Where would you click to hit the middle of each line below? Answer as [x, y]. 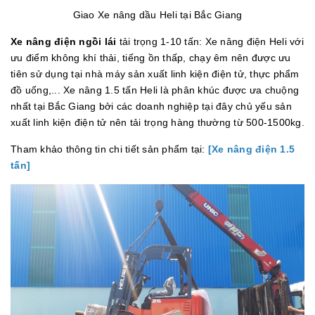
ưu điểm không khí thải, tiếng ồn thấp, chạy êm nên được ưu [151, 57]
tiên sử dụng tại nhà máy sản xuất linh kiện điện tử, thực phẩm [155, 73]
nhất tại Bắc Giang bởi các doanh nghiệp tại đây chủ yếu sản [151, 106]
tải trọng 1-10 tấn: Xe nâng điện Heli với [211, 41]
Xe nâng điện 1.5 [253, 149]
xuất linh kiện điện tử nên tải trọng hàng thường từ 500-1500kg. [157, 122]
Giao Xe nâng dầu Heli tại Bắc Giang [157, 14]
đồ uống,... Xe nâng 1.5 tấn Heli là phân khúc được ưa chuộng [155, 90]
